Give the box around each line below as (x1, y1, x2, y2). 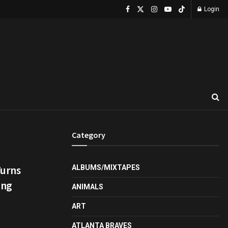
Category (72, 130, 105, 140)
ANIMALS (72, 183, 103, 191)
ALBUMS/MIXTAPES (72, 163, 140, 172)
